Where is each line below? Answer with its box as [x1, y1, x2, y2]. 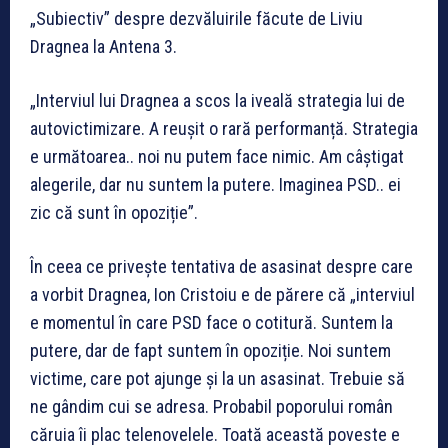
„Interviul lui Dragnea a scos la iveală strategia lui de [30, 89, 405, 111]
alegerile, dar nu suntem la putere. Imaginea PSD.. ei [30, 173, 401, 195]
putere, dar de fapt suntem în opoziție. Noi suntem [30, 339, 391, 361]
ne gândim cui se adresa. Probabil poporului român [30, 395, 393, 417]
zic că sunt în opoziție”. [30, 201, 198, 223]
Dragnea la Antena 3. [30, 35, 177, 57]
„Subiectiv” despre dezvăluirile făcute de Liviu [30, 7, 363, 29]
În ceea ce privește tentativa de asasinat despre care [30, 255, 413, 277]
